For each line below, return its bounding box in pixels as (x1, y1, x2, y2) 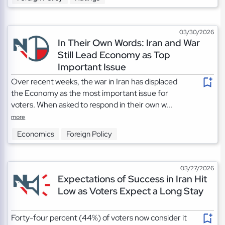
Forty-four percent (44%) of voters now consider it (11, 212, 187, 223)
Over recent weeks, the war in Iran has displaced (11, 76, 178, 87)
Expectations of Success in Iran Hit (57, 172, 207, 186)
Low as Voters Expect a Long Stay (57, 184, 203, 198)
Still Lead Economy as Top (57, 48, 170, 62)
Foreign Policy (66, 129, 113, 139)
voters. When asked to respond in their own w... (11, 99, 173, 110)
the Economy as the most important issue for (11, 88, 169, 99)
